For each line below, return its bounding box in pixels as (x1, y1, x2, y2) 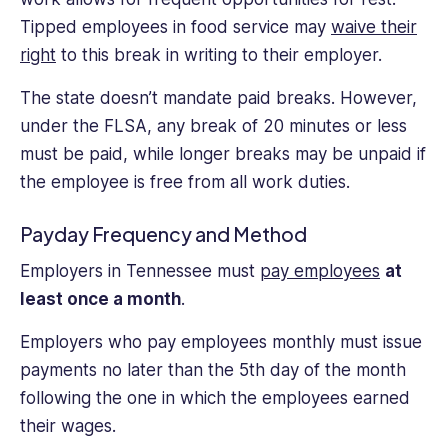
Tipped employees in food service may (20, 17, 331, 38)
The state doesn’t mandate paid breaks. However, (20, 87, 417, 108)
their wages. (20, 415, 116, 436)
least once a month (20, 289, 181, 310)
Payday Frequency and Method (20, 221, 307, 246)
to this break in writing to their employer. (56, 45, 382, 66)
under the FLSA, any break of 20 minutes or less (20, 115, 407, 136)
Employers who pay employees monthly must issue (20, 331, 422, 352)
